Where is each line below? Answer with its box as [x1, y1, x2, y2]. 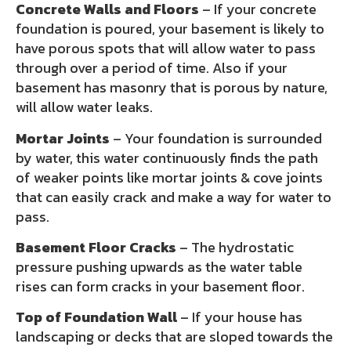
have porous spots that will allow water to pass [16, 38, 316, 60]
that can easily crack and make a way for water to [16, 186, 331, 208]
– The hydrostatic [176, 236, 294, 258]
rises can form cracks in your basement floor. [16, 275, 305, 297]
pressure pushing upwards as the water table [16, 255, 302, 277]
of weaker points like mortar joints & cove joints [16, 166, 323, 188]
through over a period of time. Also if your [16, 57, 288, 79]
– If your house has [177, 306, 302, 328]
